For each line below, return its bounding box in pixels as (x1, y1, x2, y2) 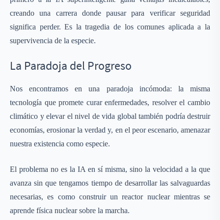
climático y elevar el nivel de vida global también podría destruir (10, 112, 210, 120)
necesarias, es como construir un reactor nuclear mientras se (10, 192, 210, 201)
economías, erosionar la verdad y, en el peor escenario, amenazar (10, 126, 210, 134)
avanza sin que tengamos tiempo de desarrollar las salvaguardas (10, 179, 210, 187)
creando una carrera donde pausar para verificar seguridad (10, 9, 210, 17)
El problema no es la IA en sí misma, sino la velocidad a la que (10, 165, 210, 173)
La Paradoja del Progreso (10, 58, 132, 73)
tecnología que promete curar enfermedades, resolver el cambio (10, 98, 210, 107)
